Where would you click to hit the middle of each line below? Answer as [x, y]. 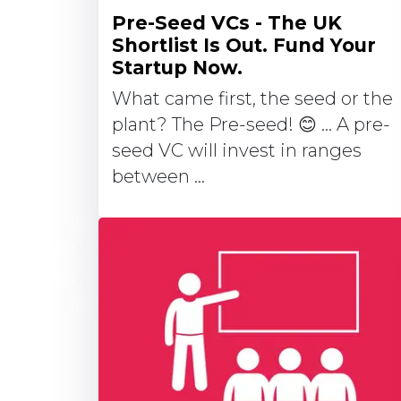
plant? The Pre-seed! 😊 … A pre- [251, 124]
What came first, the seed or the [252, 98]
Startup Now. [177, 68]
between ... [158, 176]
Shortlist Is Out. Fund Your [244, 45]
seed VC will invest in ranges [237, 150]
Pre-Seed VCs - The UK [227, 23]
